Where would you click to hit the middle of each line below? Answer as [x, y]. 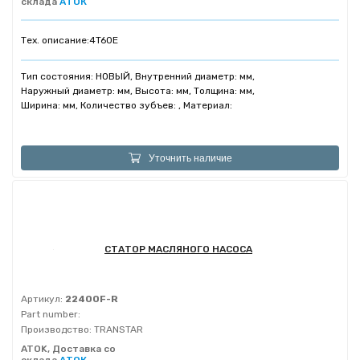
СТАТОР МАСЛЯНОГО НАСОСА [178, 249]
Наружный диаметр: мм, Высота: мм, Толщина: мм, [138, 91]
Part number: [51, 314]
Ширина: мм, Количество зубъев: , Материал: [127, 105]
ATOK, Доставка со [68, 349]
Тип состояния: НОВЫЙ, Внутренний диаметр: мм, [138, 76]
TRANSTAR [117, 329]
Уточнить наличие [190, 158]
